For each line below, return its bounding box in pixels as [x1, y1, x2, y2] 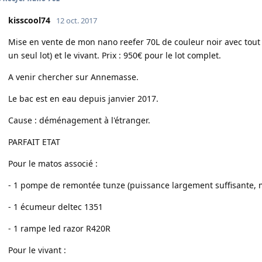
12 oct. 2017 [56, 15, 97, 26]
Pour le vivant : [8, 244, 66, 256]
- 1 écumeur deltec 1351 [8, 201, 103, 212]
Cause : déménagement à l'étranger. [8, 115, 150, 126]
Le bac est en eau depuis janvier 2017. [8, 93, 158, 104]
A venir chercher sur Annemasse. [8, 71, 139, 82]
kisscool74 [8, 15, 50, 26]
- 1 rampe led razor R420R [8, 223, 111, 234]
